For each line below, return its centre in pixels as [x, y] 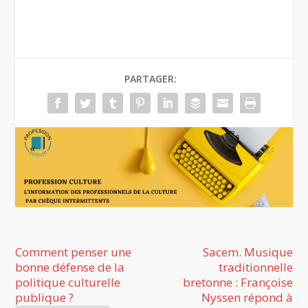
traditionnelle [255, 267]
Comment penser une [74, 252]
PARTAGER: [151, 78]
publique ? [45, 297]
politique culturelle [68, 282]
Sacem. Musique [247, 252]
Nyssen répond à [247, 297]
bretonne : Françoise [238, 282]
